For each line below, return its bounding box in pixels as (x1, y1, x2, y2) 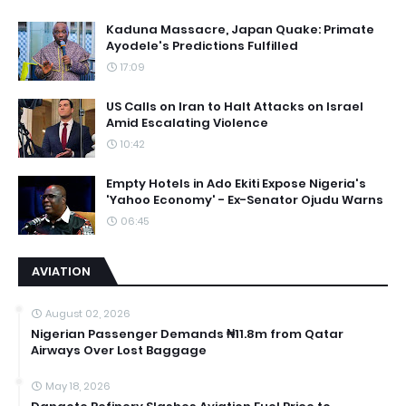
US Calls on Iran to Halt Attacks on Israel (106, 98, 363, 115)
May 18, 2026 (45, 379, 111, 393)
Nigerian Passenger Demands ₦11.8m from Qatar (31, 325, 343, 343)
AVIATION (32, 263, 91, 280)
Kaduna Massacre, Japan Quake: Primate (106, 21, 374, 38)
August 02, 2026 (45, 306, 130, 321)
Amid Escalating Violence (106, 114, 268, 131)
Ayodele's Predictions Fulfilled (106, 37, 298, 54)
